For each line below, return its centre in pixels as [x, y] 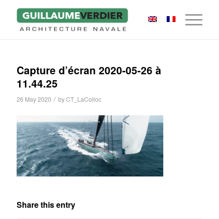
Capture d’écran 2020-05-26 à [89, 70]
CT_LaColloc [83, 99]
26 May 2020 [34, 99]
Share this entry [46, 204]
